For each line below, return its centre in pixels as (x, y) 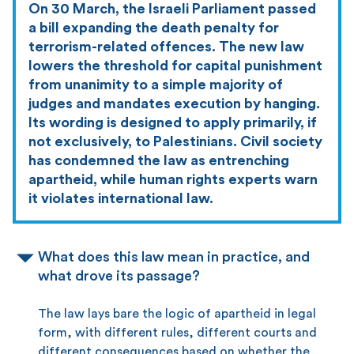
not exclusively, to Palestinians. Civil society (175, 141)
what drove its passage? (119, 275)
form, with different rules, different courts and (177, 332)
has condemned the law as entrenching (159, 160)
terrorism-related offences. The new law (166, 46)
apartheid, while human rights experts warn (173, 179)
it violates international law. (121, 198)
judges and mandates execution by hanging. (174, 103)
